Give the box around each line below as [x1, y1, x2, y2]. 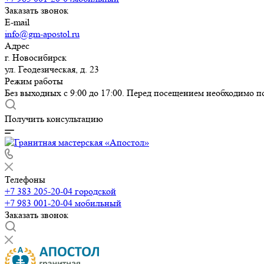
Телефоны [5, 174, 45, 185]
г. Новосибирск [5, 52, 67, 63]
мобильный [75, 197, 121, 209]
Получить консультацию [5, 113, 103, 124]
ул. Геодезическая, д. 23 [5, 64, 99, 75]
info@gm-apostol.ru [5, 28, 80, 39]
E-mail [5, 16, 29, 28]
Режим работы [5, 75, 63, 87]
